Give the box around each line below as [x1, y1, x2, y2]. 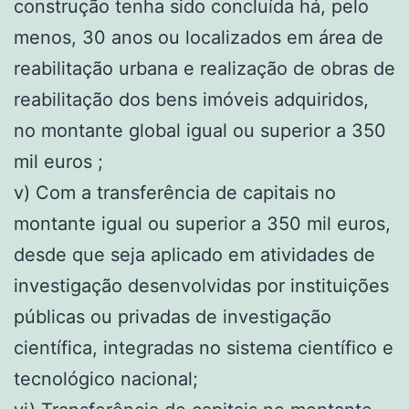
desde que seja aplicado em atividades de [14, 243, 375, 266]
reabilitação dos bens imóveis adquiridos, [14, 88, 369, 110]
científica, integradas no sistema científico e [14, 336, 393, 359]
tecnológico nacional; [14, 367, 198, 390]
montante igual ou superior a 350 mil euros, [14, 212, 391, 235]
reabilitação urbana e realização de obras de [14, 57, 395, 79]
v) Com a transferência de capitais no [14, 181, 336, 204]
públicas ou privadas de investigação [14, 305, 331, 328]
